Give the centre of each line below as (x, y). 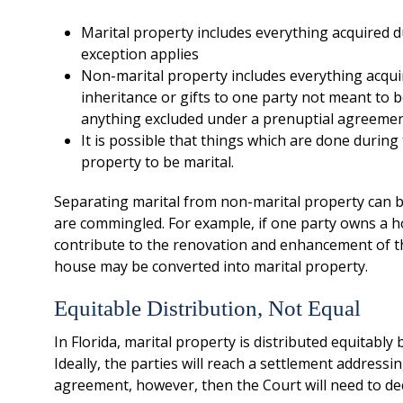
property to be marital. (157, 162)
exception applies (140, 54)
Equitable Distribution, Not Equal (207, 308)
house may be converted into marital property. (211, 266)
